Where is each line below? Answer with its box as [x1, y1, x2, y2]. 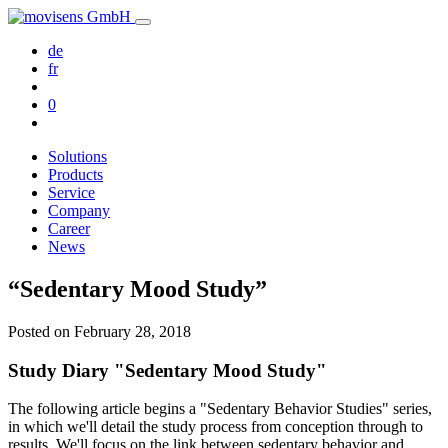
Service [48, 184, 95, 201]
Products [48, 166, 103, 183]
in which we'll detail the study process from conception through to [8, 418, 423, 436]
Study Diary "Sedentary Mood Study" [8, 359, 327, 381]
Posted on [8, 322, 74, 340]
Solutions [48, 148, 107, 165]
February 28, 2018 [74, 322, 191, 340]
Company [48, 202, 110, 219]
